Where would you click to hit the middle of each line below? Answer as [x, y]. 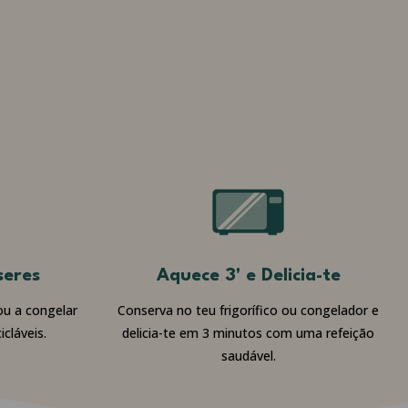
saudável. [248, 355]
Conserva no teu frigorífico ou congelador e [248, 310]
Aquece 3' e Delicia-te [248, 275]
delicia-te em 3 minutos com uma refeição [248, 332]
